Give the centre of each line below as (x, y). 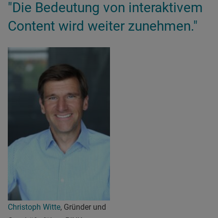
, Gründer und (83, 207)
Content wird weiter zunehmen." (103, 26)
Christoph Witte (34, 207)
